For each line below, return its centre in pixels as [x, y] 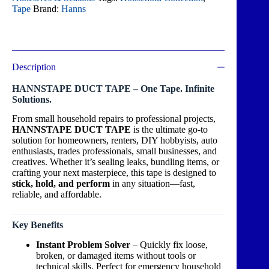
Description [34, 67]
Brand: [47, 8]
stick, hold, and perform [61, 184]
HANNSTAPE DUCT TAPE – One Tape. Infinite [113, 88]
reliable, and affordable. [57, 195]
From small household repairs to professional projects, [114, 119]
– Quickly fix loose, [169, 245]
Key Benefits [38, 225]
